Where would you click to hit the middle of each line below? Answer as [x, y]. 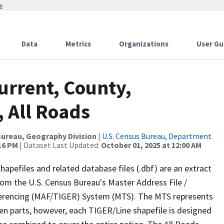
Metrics [78, 44]
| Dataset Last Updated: [59, 145]
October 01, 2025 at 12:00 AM [151, 145]
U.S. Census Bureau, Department [157, 136]
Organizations [144, 44]
